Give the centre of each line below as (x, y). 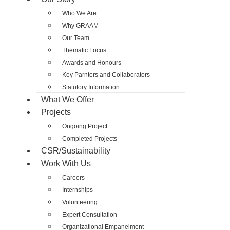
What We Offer (68, 99)
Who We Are (79, 13)
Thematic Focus (84, 50)
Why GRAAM (80, 26)
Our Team (76, 38)
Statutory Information (91, 87)
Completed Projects (90, 139)
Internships (78, 190)
